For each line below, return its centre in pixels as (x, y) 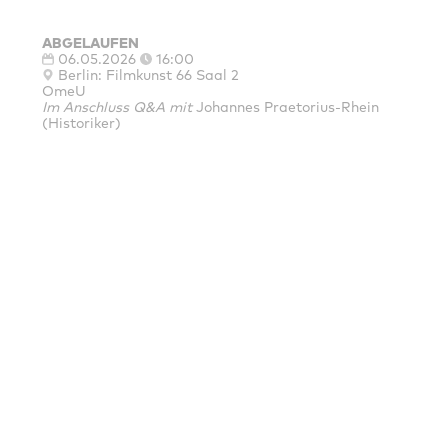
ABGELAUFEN (91, 43)
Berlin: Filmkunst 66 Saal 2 (149, 75)
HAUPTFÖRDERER (224, 380)
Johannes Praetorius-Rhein (286, 107)
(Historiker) (82, 123)
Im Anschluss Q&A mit (117, 107)
